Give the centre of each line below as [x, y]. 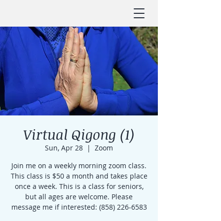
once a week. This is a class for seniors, [79, 186]
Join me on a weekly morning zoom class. [79, 166]
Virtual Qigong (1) [79, 134]
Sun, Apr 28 [64, 148]
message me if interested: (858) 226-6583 [79, 207]
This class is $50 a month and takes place [79, 176]
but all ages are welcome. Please [79, 197]
